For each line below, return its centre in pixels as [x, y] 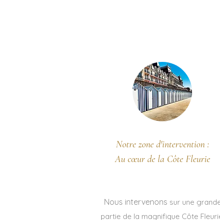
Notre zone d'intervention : [163, 144]
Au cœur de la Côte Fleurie [163, 159]
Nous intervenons [136, 202]
